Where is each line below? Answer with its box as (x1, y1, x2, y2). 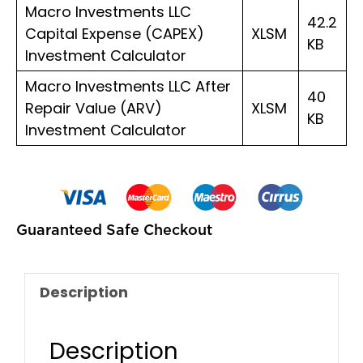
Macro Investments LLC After (25, 75, 231, 96)
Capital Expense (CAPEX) (25, 23, 204, 44)
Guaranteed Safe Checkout (16, 220, 212, 237)
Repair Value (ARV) (25, 97, 162, 118)
